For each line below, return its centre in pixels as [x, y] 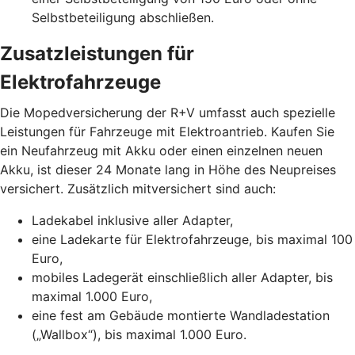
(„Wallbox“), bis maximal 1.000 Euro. [139, 334]
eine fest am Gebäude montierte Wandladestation [181, 315]
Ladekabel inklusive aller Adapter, [132, 220]
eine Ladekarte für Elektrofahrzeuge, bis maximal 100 [192, 239]
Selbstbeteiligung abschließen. [123, 17]
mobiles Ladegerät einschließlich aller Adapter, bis [182, 277]
